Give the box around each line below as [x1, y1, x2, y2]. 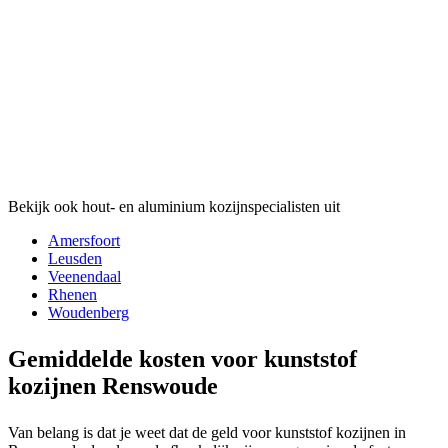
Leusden [48, 249, 102, 267]
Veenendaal [48, 267, 121, 285]
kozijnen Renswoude [8, 372, 218, 399]
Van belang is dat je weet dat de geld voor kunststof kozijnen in [8, 423, 406, 441]
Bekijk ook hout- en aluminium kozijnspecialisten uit [8, 197, 340, 215]
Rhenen [48, 285, 97, 303]
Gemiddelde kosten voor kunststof [8, 345, 357, 372]
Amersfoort [48, 231, 120, 249]
